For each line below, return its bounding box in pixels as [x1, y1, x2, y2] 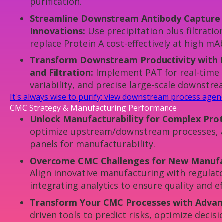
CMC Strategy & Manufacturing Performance [10, 102, 177, 113]
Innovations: [30, 25, 85, 37]
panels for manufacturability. [30, 138, 155, 150]
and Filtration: [30, 66, 93, 79]
